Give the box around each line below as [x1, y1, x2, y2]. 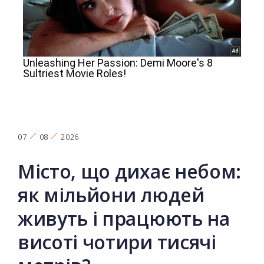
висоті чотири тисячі [18, 229, 216, 255]
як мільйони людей [18, 182, 204, 208]
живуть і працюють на [18, 206, 230, 232]
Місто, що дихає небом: [18, 159, 241, 184]
